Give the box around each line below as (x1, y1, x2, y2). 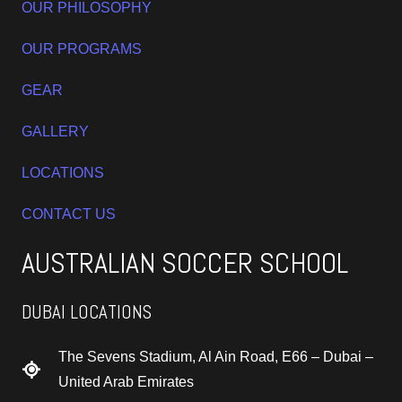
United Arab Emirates (58, 373, 194, 389)
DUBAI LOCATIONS (22, 300, 152, 324)
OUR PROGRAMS (22, 40, 142, 57)
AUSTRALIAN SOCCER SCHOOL (22, 244, 348, 281)
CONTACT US (22, 205, 116, 222)
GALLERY (22, 123, 89, 139)
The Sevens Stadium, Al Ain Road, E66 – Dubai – (58, 348, 373, 364)
